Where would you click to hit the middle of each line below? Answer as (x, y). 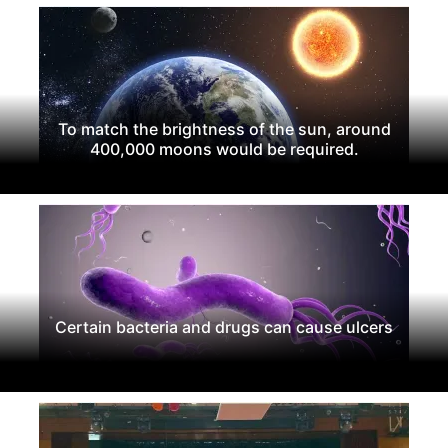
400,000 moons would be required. (224, 148)
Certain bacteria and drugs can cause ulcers (224, 326)
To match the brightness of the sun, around (224, 128)
